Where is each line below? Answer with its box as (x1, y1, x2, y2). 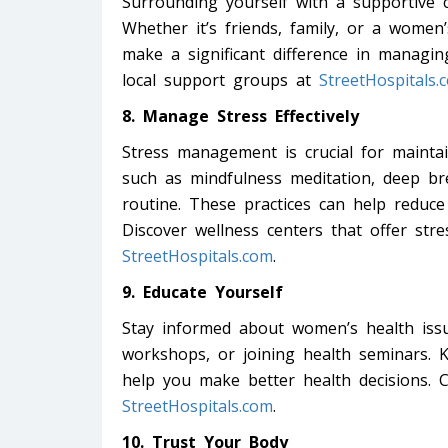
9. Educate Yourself (122, 281, 283, 304)
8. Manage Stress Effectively (122, 105, 359, 128)
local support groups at (122, 69, 319, 92)
